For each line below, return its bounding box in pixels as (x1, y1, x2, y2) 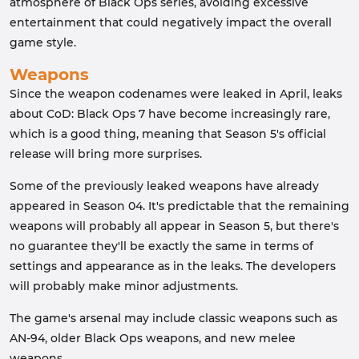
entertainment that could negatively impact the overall (10, 15, 332, 30)
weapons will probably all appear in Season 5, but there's (10, 219, 339, 233)
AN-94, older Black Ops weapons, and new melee (10, 331, 296, 345)
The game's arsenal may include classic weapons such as (10, 311, 337, 325)
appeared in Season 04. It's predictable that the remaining (10, 199, 349, 213)
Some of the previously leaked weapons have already (10, 179, 319, 193)
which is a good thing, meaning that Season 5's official (10, 127, 326, 141)
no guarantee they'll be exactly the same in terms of (10, 239, 313, 253)
